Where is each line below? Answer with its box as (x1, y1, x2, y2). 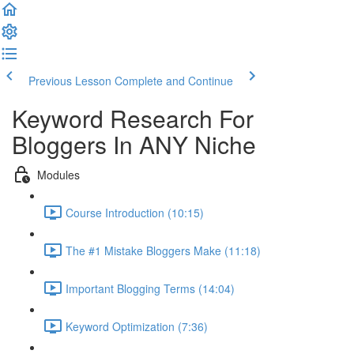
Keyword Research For (12, 101, 254, 135)
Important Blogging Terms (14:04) (66, 280, 235, 296)
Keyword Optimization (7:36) (66, 318, 208, 334)
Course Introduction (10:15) (66, 204, 204, 220)
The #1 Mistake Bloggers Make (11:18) (66, 242, 261, 258)
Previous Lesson (28, 73, 111, 88)
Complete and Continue (115, 73, 233, 88)
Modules (37, 166, 80, 183)
